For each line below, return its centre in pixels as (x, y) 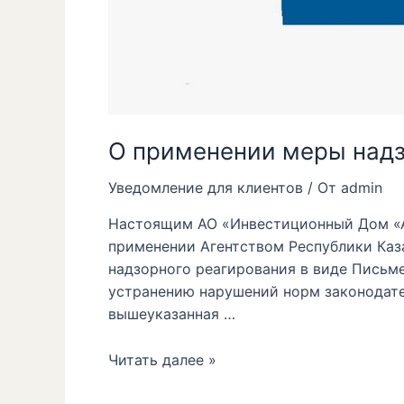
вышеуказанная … (172, 314)
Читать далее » (162, 359)
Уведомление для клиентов (206, 188)
